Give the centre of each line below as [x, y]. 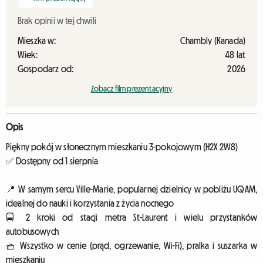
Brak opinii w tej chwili [57, 21]
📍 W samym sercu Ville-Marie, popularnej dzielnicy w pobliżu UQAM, [131, 189]
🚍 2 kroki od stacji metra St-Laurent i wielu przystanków [131, 217]
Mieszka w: [37, 41]
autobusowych [32, 231]
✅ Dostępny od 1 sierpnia [52, 161]
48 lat [235, 55]
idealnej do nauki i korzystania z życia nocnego [90, 203]
